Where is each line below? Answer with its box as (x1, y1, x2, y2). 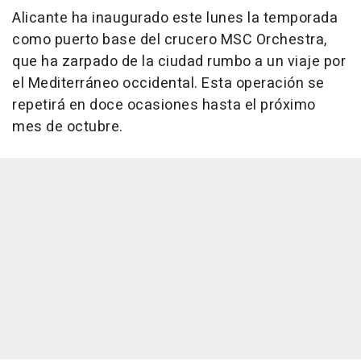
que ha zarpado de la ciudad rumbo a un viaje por (12, 51, 346, 73)
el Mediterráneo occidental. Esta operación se (12, 73, 325, 95)
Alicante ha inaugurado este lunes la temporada (12, 7, 338, 30)
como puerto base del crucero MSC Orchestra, (12, 29, 327, 52)
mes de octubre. (12, 116, 123, 139)
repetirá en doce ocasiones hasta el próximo (12, 94, 316, 117)
